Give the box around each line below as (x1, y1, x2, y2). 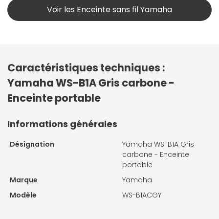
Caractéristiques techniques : (7, 60, 165, 75)
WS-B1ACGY (122, 190, 161, 200)
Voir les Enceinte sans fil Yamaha (47, 3, 172, 15)
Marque (10, 175, 38, 185)
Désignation (10, 139, 54, 149)
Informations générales (7, 117, 117, 130)
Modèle (10, 190, 37, 200)
